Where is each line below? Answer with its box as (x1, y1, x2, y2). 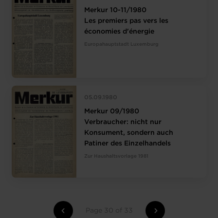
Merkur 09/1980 (84, 108, 140, 114)
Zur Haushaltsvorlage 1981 (84, 154, 149, 159)
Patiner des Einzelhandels (84, 140, 171, 146)
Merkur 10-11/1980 (84, 7, 147, 13)
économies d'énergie (84, 28, 155, 35)
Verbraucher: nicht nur (84, 119, 162, 125)
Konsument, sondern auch (84, 129, 174, 136)
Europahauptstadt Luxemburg (84, 42, 159, 47)
